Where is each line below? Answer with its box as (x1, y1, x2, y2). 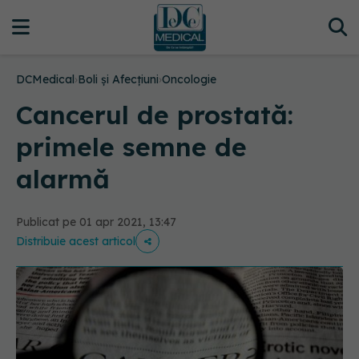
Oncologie (162, 72, 216, 87)
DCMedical (16, 72, 75, 87)
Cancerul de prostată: (16, 99, 293, 131)
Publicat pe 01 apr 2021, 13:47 (16, 215, 176, 229)
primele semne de (16, 131, 247, 163)
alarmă (16, 163, 110, 195)
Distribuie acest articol (16, 234, 135, 248)
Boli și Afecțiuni (78, 72, 159, 87)
